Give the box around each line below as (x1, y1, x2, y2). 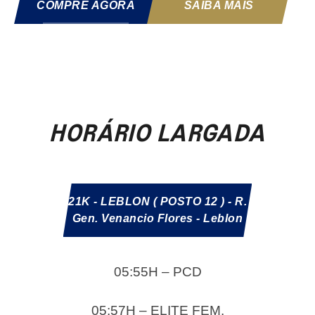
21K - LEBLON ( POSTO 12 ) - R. (68, 195, 247, 207)
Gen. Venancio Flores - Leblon (72, 212, 243, 224)
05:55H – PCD (113, 264, 202, 280)
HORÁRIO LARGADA (49, 124, 266, 146)
